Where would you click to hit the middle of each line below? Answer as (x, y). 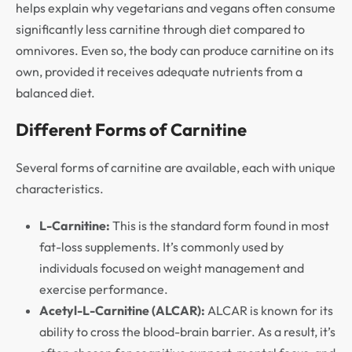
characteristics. (60, 188)
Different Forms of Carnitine (131, 129)
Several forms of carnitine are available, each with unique (176, 167)
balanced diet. (55, 92)
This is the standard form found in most (220, 225)
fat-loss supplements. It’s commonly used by (161, 246)
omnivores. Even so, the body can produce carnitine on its (175, 50)
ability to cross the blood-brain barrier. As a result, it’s (187, 331)
